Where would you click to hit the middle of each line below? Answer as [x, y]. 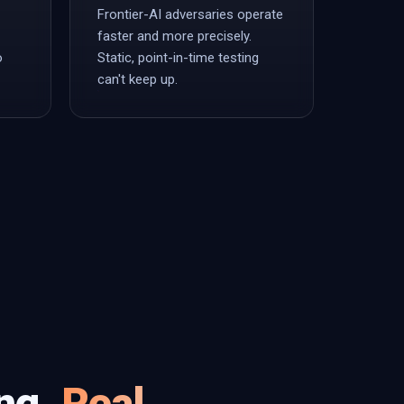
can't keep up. [138, 79]
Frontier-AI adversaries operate [190, 14]
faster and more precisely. [174, 36]
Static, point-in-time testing [178, 58]
